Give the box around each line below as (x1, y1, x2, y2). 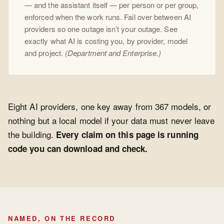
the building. (8, 128, 56, 141)
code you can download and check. (8, 142, 148, 155)
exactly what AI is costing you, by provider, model (24, 35, 187, 46)
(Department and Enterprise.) (65, 47, 161, 58)
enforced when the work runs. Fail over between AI (24, 11, 191, 22)
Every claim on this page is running (56, 128, 198, 141)
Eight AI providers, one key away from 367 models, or (8, 100, 211, 113)
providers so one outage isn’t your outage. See (24, 23, 177, 34)
